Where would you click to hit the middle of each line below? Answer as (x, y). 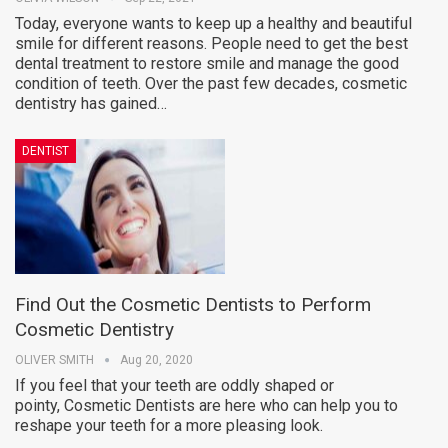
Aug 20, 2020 (156, 359)
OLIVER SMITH (56, 359)
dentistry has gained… (91, 104)
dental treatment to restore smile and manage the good (207, 64)
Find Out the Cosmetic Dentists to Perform (193, 304)
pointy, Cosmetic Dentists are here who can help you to (206, 405)
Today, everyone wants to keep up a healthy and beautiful (213, 24)
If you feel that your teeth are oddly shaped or (174, 385)
